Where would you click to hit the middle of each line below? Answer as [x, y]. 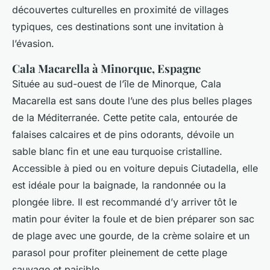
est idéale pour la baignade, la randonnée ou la [119, 185]
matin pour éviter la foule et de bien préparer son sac [133, 219]
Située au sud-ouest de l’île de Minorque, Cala [117, 84]
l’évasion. [33, 44]
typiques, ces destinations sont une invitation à [118, 27]
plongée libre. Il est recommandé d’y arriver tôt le [124, 202]
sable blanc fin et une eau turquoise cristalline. [117, 152]
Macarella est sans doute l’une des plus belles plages [132, 101]
